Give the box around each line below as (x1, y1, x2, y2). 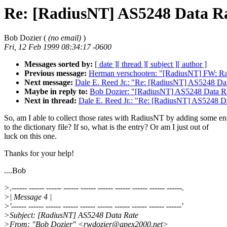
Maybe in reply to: (24, 87, 88, 96)
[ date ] (95, 60, 117, 69)
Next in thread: (24, 96, 77, 105)
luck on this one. (4, 132, 57, 141)
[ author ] (177, 60, 207, 69)
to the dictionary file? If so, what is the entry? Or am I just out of (4, 123, 209, 132)
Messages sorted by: (24, 60, 93, 69)
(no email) (48, 33, 81, 43)
